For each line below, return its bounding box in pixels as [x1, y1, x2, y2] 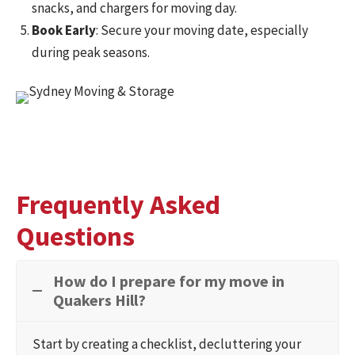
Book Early [32, 21, 96, 40]
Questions [16, 219, 135, 254]
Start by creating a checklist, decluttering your [32, 335, 301, 353]
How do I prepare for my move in [53, 271, 284, 292]
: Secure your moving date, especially [96, 21, 308, 40]
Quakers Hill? [53, 290, 146, 311]
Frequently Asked [16, 188, 220, 222]
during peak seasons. [32, 44, 150, 62]
